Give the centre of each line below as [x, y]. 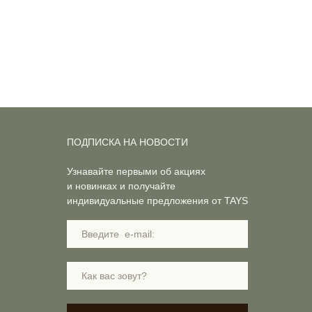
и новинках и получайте [121, 186]
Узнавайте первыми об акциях [136, 171]
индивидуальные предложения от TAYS [157, 201]
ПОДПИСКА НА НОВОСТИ [127, 142]
